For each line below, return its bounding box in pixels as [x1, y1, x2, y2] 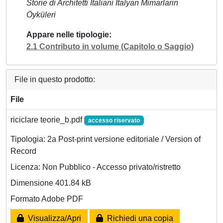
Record [10, 146, 36, 155]
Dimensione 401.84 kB [10, 178, 91, 187]
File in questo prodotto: [14, 75, 95, 84]
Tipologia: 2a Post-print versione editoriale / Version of [10, 134, 201, 143]
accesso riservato [88, 116, 140, 124]
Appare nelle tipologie [26, 30, 109, 39]
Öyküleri [26, 10, 56, 19]
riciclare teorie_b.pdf [10, 115, 84, 124]
